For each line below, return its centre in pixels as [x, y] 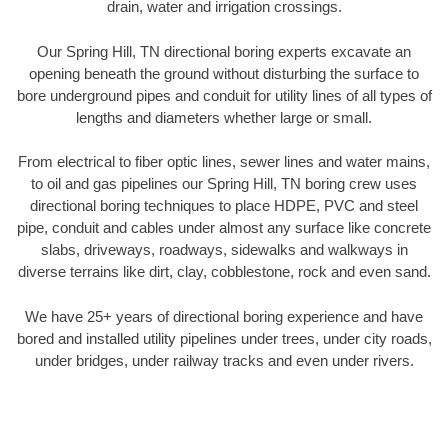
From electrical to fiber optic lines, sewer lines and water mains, [224, 162]
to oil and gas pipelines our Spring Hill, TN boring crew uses [224, 184]
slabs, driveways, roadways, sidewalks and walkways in [224, 250]
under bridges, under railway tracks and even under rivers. [224, 360]
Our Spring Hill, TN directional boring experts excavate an [224, 51]
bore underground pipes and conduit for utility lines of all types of [224, 95]
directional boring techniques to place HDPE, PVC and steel [224, 206]
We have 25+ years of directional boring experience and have [224, 316]
